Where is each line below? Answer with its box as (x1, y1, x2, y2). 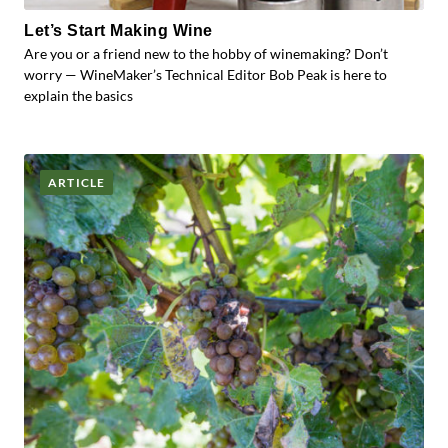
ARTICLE (48, 175, 106, 190)
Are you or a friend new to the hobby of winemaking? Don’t (24, 45, 388, 62)
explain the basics (24, 87, 133, 104)
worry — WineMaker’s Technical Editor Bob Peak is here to (24, 66, 387, 83)
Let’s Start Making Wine (24, 22, 213, 39)
